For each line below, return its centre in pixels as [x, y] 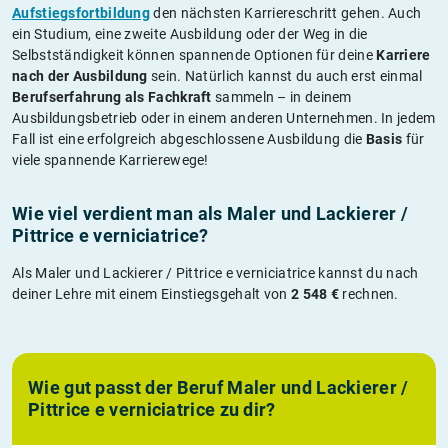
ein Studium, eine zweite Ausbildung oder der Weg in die [190, 33]
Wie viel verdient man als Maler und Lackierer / [210, 213]
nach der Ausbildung [80, 75]
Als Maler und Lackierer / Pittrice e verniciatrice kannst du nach [215, 272]
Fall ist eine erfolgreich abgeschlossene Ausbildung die [189, 138]
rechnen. [369, 293]
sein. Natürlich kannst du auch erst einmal [285, 75]
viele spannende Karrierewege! [110, 159]
